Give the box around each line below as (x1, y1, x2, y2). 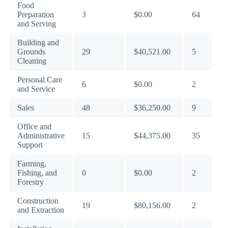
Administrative (17, 131, 65, 140)
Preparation (17, 10, 54, 19)
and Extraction (17, 206, 64, 214)
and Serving (17, 19, 56, 28)
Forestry (17, 178, 44, 186)
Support (17, 140, 43, 149)
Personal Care (17, 75, 62, 84)
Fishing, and (17, 168, 57, 177)
